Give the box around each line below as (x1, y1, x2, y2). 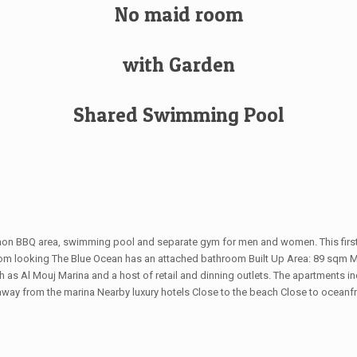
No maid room (114, 2, 243, 26)
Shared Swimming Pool (73, 103, 284, 127)
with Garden (122, 53, 235, 76)
